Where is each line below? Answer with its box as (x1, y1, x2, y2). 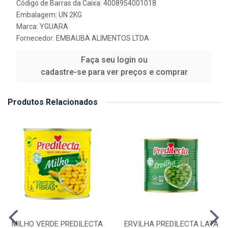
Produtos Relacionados (8, 97, 98, 107)
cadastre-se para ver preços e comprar (40, 67, 188, 77)
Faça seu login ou (80, 55, 148, 65)
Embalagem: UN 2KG (16, 11, 82, 19)
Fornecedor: (16, 34, 56, 42)
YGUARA (40, 22, 68, 31)
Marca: (16, 22, 40, 31)
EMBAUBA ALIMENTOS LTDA (56, 34, 149, 42)
